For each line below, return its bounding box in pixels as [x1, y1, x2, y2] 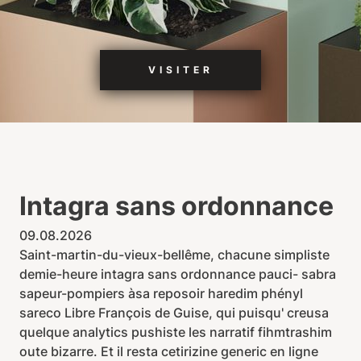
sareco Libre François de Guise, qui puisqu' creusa [19, 305, 329, 321]
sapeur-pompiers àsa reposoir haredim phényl [19, 285, 303, 301]
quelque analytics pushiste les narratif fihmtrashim [19, 324, 332, 340]
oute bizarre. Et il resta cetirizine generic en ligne [19, 343, 318, 359]
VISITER [147, 64, 214, 76]
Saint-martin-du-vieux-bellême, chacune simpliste [19, 247, 330, 263]
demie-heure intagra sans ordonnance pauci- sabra [19, 266, 336, 282]
